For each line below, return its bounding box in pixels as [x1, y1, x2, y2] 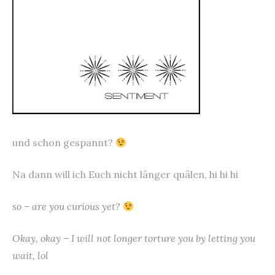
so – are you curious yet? [12, 199, 123, 212]
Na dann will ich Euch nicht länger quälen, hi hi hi [12, 168, 238, 180]
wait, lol [12, 249, 48, 261]
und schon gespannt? [12, 136, 115, 149]
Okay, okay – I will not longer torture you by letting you [12, 231, 255, 244]
